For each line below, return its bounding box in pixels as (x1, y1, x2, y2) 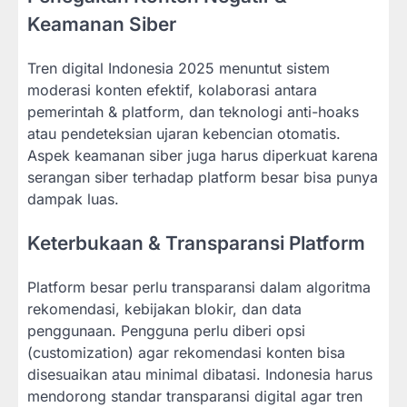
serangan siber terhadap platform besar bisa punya (27, 167, 378, 186)
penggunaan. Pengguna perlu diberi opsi (27, 321, 305, 340)
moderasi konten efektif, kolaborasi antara (27, 80, 317, 99)
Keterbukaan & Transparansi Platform (27, 231, 365, 254)
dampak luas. (27, 189, 119, 208)
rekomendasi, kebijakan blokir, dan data (27, 299, 302, 318)
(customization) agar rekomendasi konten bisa (27, 342, 345, 362)
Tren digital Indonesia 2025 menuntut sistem (27, 58, 330, 77)
